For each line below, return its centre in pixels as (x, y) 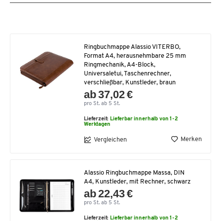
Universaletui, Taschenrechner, (128, 74)
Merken (191, 139)
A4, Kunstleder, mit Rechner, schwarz (137, 182)
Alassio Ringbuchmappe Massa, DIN (134, 173)
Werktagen (97, 125)
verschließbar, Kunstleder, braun (130, 83)
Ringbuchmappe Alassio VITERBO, (132, 47)
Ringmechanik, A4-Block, (120, 65)
